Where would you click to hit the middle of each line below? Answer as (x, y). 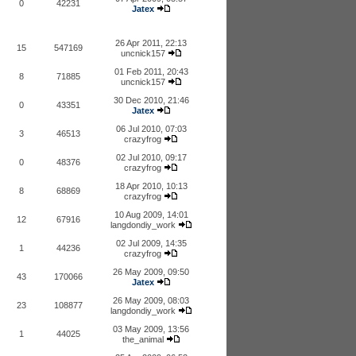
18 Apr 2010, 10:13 (151, 186)
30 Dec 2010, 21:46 (151, 100)
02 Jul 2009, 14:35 (151, 243)
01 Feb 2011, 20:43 (151, 72)
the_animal (143, 339)
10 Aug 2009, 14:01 (151, 215)
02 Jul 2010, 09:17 (151, 157)
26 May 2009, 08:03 (151, 300)
